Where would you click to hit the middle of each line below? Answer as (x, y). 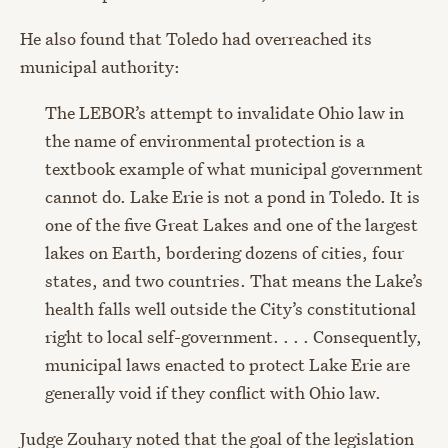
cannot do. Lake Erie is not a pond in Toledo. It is (232, 197)
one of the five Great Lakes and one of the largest (231, 225)
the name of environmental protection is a (205, 141)
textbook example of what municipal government (234, 169)
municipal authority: (100, 67)
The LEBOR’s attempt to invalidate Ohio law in (224, 113)
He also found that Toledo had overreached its (196, 39)
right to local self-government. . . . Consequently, (233, 337)
